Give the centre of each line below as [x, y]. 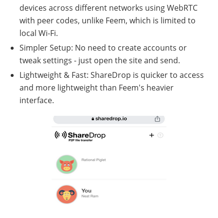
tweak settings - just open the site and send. [100, 60]
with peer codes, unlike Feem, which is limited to [108, 20]
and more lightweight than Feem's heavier [97, 87]
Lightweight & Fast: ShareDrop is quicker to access [112, 75]
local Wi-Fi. [39, 33]
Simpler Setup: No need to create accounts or [103, 47]
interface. [37, 100]
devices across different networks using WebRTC [109, 8]
